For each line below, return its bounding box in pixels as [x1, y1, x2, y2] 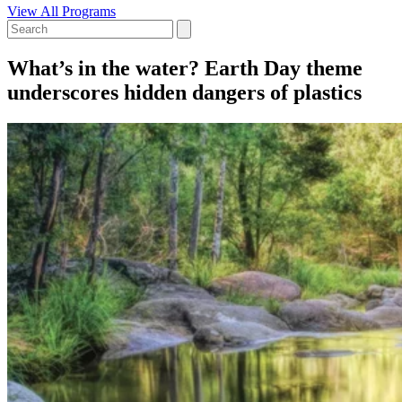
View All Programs [7, 3, 116, 19]
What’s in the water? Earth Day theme [7, 56, 363, 80]
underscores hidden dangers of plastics [7, 80, 362, 104]
